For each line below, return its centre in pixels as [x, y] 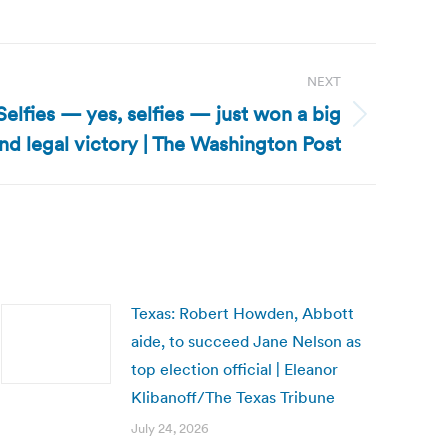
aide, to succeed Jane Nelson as [246, 341]
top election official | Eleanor [234, 369]
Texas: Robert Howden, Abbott [242, 313]
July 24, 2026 [170, 428]
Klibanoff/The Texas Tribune [233, 397]
